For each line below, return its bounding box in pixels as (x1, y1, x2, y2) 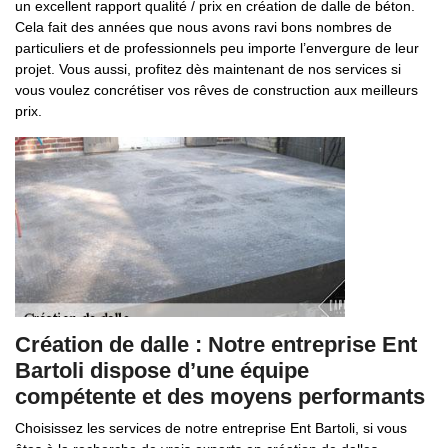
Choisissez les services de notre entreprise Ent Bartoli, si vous (15, 420, 407, 436)
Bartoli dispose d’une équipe (15, 358, 309, 383)
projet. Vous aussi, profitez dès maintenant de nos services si (15, 61, 401, 77)
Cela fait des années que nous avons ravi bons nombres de (15, 19, 392, 35)
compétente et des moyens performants (15, 384, 425, 409)
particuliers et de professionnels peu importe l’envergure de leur (15, 40, 419, 56)
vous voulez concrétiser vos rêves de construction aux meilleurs (15, 82, 418, 98)
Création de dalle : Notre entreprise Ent (15, 332, 417, 357)
